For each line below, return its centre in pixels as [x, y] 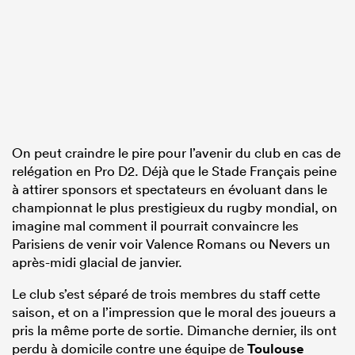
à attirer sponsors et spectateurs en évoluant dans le [170, 189]
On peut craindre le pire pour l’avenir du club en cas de [176, 152]
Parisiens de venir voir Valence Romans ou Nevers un [171, 243]
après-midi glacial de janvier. [97, 261]
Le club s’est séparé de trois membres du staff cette [166, 293]
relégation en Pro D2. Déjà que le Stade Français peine [174, 170]
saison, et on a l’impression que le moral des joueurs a [174, 311]
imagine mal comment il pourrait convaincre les [155, 225]
